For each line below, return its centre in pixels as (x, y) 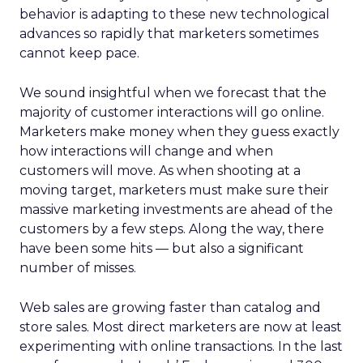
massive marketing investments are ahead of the (176, 209)
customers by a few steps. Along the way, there (172, 229)
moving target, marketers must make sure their (174, 190)
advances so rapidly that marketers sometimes (169, 34)
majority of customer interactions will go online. (172, 112)
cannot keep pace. (79, 53)
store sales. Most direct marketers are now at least (181, 327)
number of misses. (78, 268)
